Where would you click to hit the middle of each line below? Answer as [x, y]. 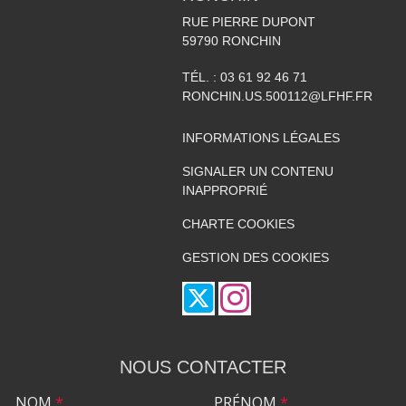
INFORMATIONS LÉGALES [261, 137]
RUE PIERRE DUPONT [248, 21]
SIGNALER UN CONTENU [257, 171]
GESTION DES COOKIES [255, 257]
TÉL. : [201, 77]
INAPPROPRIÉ [224, 190]
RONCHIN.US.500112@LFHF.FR [277, 96]
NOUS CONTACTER [203, 367]
